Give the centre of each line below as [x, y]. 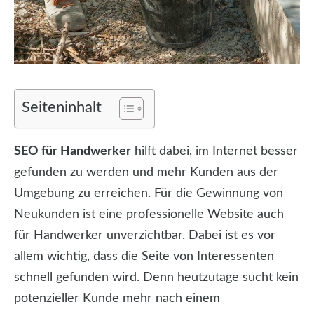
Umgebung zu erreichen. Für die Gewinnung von [149, 194]
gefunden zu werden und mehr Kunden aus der [146, 173]
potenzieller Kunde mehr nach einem [117, 299]
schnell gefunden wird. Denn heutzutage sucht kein [156, 278]
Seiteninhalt [62, 108]
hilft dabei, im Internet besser [214, 152]
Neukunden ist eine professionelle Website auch [149, 215]
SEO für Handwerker [73, 152]
